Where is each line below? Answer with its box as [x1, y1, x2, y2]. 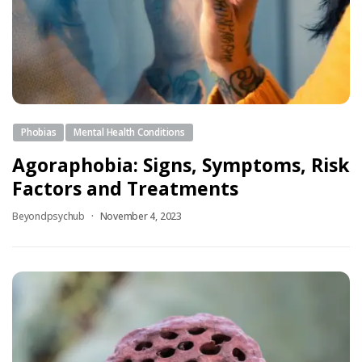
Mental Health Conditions [74, 124, 185, 139]
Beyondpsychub [12, 208, 85, 223]
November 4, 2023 [99, 208, 182, 223]
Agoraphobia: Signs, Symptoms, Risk [12, 151, 350, 178]
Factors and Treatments [12, 175, 238, 201]
